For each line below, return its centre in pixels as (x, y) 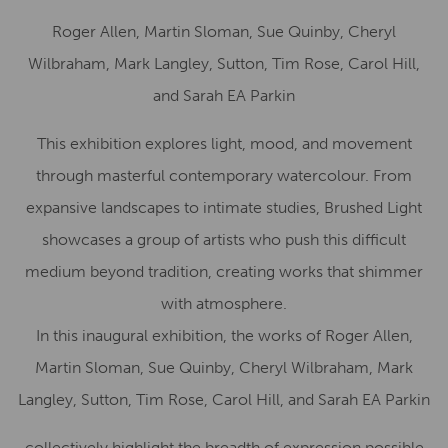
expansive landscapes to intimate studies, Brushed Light (224, 207)
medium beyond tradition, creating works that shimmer (224, 271)
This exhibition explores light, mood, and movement (224, 143)
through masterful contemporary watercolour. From (224, 175)
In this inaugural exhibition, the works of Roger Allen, (224, 335)
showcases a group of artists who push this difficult (224, 239)
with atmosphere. (224, 303)
